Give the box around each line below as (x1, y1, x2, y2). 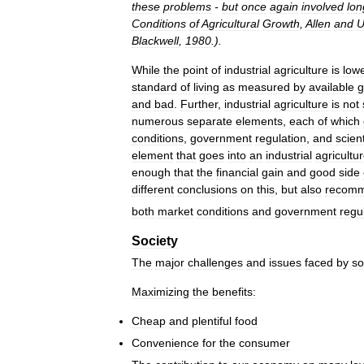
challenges (188, 255, 243, 269)
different (132, 183, 174, 197)
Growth (262, 17, 300, 31)
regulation (255, 132, 306, 145)
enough (132, 166, 171, 180)
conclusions (177, 183, 237, 197)
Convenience (132, 336, 199, 349)
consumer (239, 336, 290, 349)
